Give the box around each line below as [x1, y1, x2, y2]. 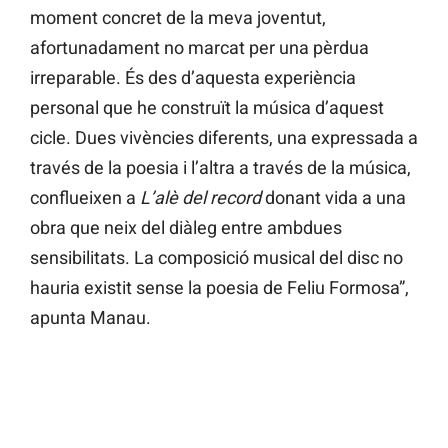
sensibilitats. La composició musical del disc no [30, 247, 403, 269]
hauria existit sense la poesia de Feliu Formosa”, [30, 277, 409, 299]
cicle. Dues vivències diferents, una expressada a [30, 127, 418, 149]
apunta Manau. [30, 307, 151, 329]
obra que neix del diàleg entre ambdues [30, 217, 342, 239]
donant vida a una [261, 187, 406, 209]
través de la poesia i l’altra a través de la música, [30, 157, 411, 179]
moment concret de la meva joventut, [30, 7, 326, 29]
